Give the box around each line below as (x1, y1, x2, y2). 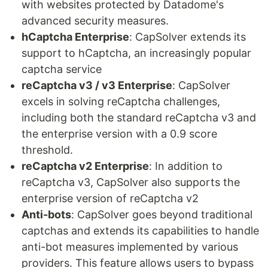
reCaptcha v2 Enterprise (22, 160, 149, 173)
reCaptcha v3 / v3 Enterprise (22, 79, 172, 92)
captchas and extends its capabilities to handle (22, 224, 259, 237)
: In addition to (149, 160, 223, 173)
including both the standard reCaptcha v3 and (22, 111, 256, 124)
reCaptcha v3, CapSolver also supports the (22, 176, 240, 189)
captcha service (22, 63, 102, 76)
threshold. (22, 144, 73, 157)
